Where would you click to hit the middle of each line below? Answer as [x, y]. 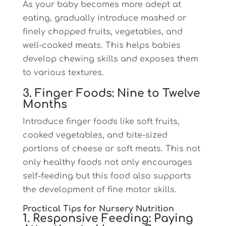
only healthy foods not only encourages [107, 162]
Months [45, 104]
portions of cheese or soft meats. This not [111, 149]
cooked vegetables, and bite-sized [95, 135]
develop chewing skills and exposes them [110, 59]
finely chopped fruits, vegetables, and [102, 32]
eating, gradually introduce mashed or [104, 18]
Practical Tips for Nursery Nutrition [98, 209]
